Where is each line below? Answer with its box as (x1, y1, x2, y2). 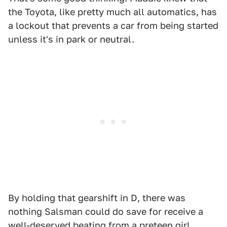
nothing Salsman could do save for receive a (8, 206, 203, 217)
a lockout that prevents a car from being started (8, 20, 218, 31)
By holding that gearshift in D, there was (8, 193, 185, 203)
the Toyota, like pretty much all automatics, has (8, 7, 217, 17)
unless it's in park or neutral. (8, 34, 134, 45)
